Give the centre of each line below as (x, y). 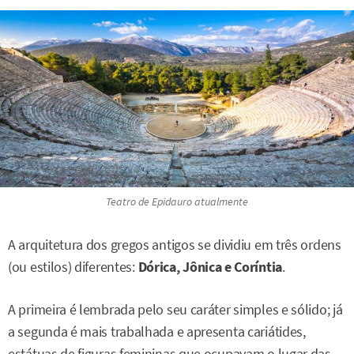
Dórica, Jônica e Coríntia (210, 267)
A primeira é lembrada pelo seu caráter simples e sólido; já (175, 310)
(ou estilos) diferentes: (73, 267)
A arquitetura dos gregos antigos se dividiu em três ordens (175, 245)
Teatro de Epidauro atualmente (177, 201)
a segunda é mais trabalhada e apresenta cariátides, (157, 332)
